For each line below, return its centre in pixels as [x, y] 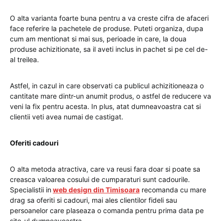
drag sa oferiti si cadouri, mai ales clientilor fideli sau [93, 200]
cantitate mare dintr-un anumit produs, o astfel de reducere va [110, 96]
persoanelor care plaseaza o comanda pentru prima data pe [107, 210]
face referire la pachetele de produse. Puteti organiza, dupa [107, 28]
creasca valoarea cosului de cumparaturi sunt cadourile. [100, 179]
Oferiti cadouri [34, 143]
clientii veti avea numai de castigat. [67, 117]
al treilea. [24, 59]
